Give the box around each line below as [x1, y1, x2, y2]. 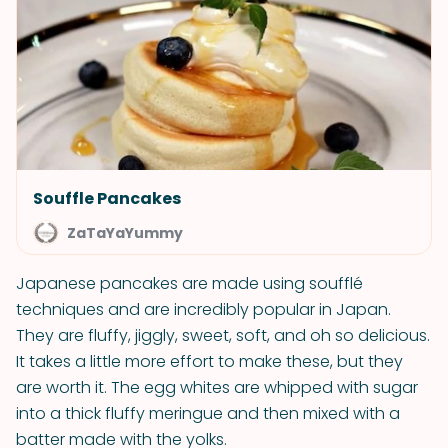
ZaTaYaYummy [67, 223, 183, 243]
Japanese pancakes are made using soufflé [16, 272, 363, 295]
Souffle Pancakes [33, 187, 181, 210]
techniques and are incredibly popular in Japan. [16, 298, 391, 321]
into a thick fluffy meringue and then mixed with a [16, 402, 400, 425]
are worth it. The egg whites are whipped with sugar [16, 376, 418, 399]
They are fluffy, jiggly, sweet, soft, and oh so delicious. [16, 324, 430, 347]
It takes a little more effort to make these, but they [16, 350, 403, 373]
